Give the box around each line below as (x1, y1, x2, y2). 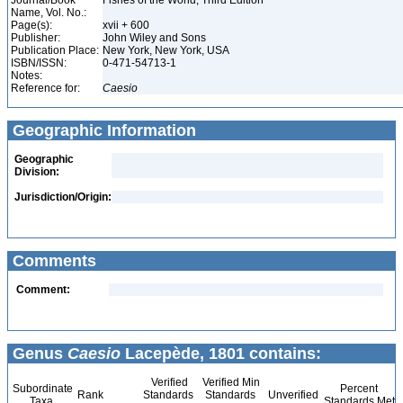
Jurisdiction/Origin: (14, 191, 112, 203)
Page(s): (11, 19, 52, 31)
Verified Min (200, 376, 260, 389)
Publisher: (11, 31, 60, 44)
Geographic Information (8, 121, 196, 139)
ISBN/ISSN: (11, 57, 67, 69)
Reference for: (11, 82, 80, 94)
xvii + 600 (103, 19, 152, 31)
